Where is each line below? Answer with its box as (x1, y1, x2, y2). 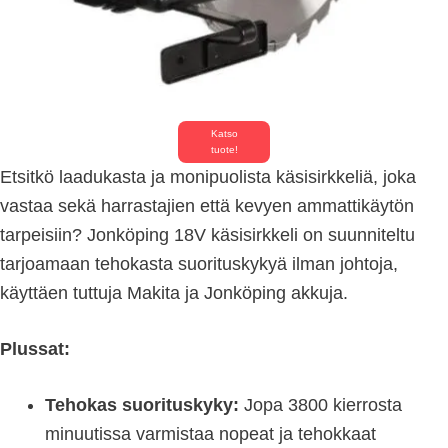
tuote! (210, 144, 238, 156)
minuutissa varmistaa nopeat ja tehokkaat (45, 424, 376, 445)
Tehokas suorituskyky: (45, 395, 239, 416)
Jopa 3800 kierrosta (239, 395, 402, 416)
